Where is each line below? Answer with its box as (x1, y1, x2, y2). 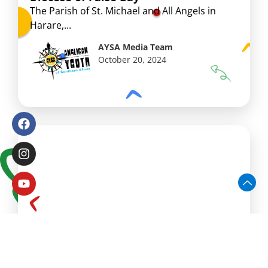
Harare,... (30, 18, 71, 32)
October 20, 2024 (98, 53, 167, 65)
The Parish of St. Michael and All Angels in (30, 4, 216, 17)
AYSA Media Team (98, 41, 173, 53)
